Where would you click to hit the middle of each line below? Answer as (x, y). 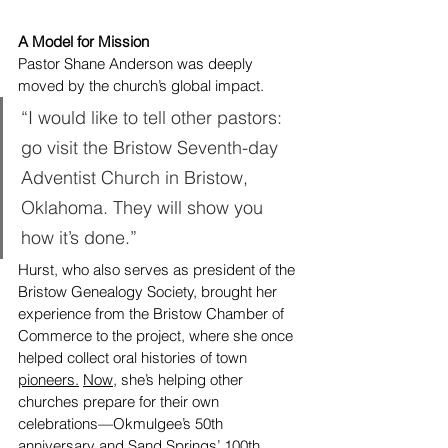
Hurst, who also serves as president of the (158, 269)
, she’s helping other (180, 379)
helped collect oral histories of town (134, 357)
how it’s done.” (79, 237)
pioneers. (48, 379)
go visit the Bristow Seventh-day (152, 147)
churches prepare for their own (120, 401)
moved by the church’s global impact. (141, 85)
